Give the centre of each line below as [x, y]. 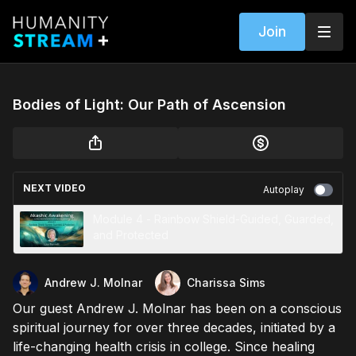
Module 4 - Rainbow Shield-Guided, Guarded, [213, 219]
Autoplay [284, 190]
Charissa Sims [226, 282]
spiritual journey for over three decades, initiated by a [174, 327]
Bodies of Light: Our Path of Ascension [149, 104]
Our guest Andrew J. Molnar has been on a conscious [177, 308]
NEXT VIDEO [54, 188]
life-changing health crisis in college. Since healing [164, 346]
